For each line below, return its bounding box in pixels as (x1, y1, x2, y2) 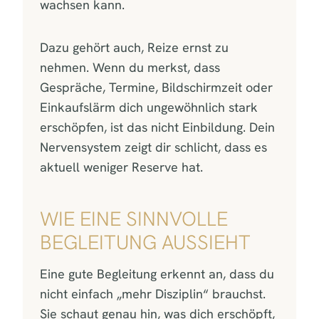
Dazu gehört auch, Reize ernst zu (40, 38, 229, 56)
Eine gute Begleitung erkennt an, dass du (40, 265, 274, 282)
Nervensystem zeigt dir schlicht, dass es (40, 138, 267, 155)
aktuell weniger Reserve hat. (40, 158, 203, 175)
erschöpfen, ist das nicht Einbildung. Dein (40, 118, 275, 135)
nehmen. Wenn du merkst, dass (40, 58, 220, 75)
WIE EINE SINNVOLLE (40, 205, 228, 231)
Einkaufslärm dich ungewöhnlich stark (40, 98, 258, 115)
